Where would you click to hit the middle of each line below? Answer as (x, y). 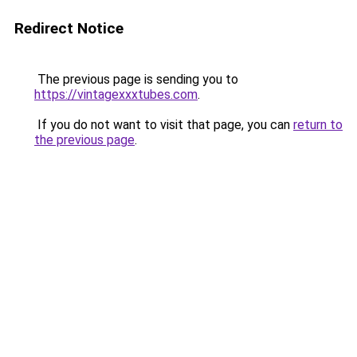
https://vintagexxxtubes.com (116, 94)
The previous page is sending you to (136, 79)
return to (318, 125)
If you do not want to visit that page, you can (164, 125)
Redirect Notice (69, 28)
